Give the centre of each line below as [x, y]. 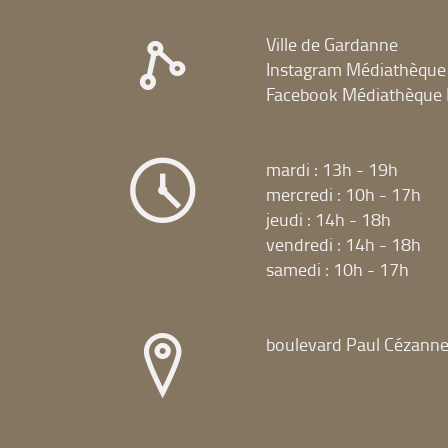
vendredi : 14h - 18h [343, 244]
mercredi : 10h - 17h [343, 194]
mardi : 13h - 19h [331, 169]
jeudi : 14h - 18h [328, 219]
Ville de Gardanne [331, 44]
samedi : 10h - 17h [337, 269]
